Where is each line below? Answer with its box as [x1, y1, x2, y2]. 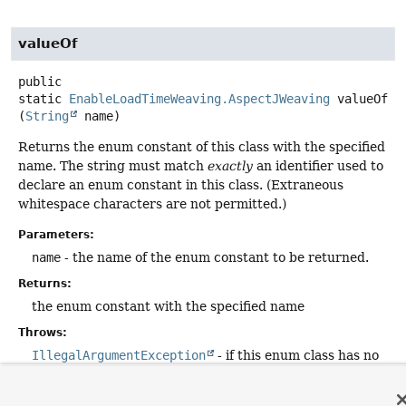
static [18, 92, 62, 107]
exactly [208, 159, 253, 174]
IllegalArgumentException [32, 347, 206, 362]
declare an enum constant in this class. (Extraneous [18, 178, 343, 193]
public [18, 74, 62, 90]
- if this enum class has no [214, 347, 379, 362]
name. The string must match [18, 159, 208, 174]
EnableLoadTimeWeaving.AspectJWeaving [69, 92, 330, 107]
